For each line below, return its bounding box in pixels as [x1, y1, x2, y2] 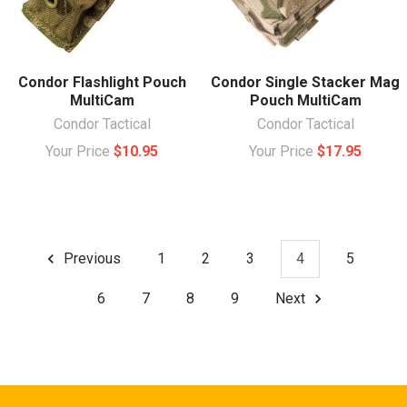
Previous [60, 250, 121, 268]
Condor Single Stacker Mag [211, 73, 400, 91]
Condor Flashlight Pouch [17, 73, 186, 91]
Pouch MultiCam [249, 91, 362, 109]
